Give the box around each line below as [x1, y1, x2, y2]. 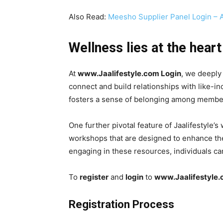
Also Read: [69, 12, 108, 22]
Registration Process [69, 198, 174, 211]
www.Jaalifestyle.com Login [78, 69, 181, 79]
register [80, 172, 109, 182]
